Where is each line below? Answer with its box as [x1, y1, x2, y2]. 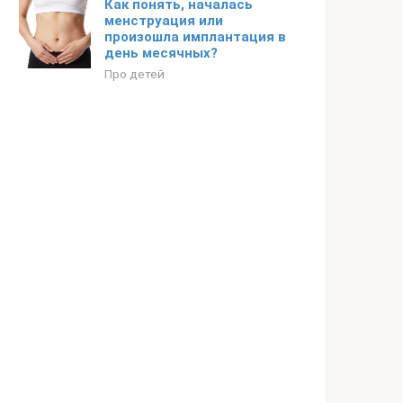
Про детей [104, 67, 165, 81]
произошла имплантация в [104, 29, 286, 45]
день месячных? [104, 45, 218, 61]
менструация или [104, 13, 223, 29]
